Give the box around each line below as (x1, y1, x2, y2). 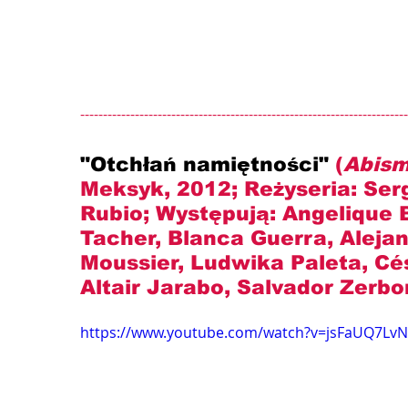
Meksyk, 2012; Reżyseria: (80, 178, 363, 201)
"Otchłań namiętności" (80, 153, 335, 177)
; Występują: (143, 202, 282, 226)
